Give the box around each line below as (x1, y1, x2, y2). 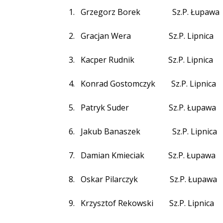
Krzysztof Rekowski (81, 198, 153, 209)
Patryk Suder (81, 102, 129, 113)
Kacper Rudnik (81, 54, 136, 65)
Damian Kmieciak (81, 150, 144, 161)
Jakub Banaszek (81, 126, 140, 137)
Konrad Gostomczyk (81, 78, 155, 89)
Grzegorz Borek (81, 6, 140, 17)
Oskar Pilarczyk (81, 174, 138, 185)
